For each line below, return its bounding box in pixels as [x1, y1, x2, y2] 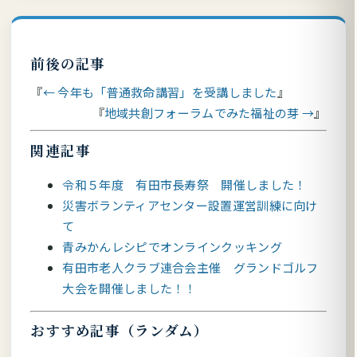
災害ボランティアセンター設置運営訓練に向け [62, 196, 318, 214]
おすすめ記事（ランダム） [30, 320, 209, 341]
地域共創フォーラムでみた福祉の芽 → [104, 104, 315, 122]
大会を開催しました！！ [62, 279, 197, 296]
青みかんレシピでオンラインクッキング [62, 237, 282, 255]
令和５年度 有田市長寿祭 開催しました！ [62, 175, 307, 193]
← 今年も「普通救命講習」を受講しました [42, 84, 277, 101]
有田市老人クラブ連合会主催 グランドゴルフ [62, 258, 319, 276]
